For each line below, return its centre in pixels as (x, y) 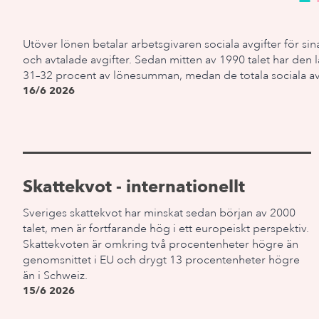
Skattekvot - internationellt (134, 186)
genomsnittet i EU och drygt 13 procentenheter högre (161, 260)
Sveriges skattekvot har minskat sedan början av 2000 (159, 213)
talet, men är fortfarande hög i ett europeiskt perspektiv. (166, 229)
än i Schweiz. (55, 276)
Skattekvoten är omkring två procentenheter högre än (161, 244)
